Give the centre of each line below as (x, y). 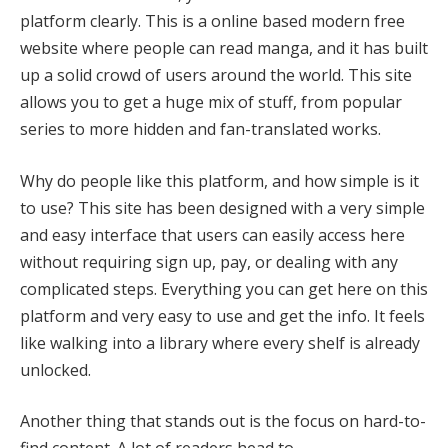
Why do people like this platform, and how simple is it (219, 180)
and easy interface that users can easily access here (212, 234)
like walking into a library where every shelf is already (220, 342)
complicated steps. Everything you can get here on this (224, 288)
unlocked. (55, 369)
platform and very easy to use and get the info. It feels (222, 315)
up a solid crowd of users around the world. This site (216, 75)
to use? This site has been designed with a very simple (222, 207)
